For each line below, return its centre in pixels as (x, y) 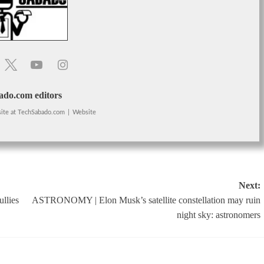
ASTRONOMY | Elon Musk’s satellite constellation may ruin (146, 200)
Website (84, 112)
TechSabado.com (41, 112)
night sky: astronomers (218, 214)
